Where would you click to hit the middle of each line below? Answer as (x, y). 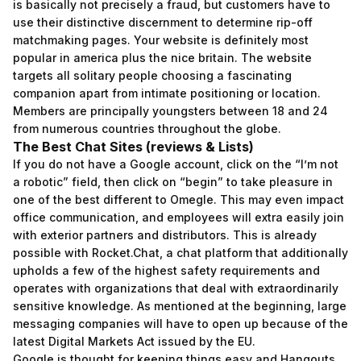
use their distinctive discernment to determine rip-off (163, 22)
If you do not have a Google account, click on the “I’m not (176, 164)
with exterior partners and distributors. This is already (165, 235)
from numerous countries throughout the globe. (147, 129)
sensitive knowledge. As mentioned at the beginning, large (180, 306)
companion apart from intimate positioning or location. (167, 93)
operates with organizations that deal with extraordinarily (176, 288)
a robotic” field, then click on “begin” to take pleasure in (173, 182)
